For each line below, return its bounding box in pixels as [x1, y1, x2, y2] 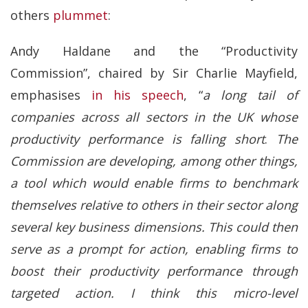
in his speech [91, 87, 184, 104]
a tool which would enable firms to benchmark [10, 175, 298, 192]
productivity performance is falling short [10, 131, 265, 148]
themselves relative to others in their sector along [10, 197, 298, 214]
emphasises [10, 87, 92, 104]
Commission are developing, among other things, [10, 153, 298, 170]
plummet [53, 6, 108, 23]
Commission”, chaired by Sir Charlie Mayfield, [10, 65, 298, 82]
